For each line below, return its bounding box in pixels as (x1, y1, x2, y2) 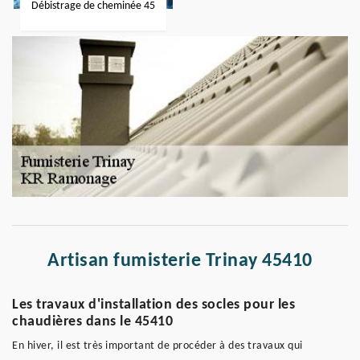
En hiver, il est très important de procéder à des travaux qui (12, 340, 303, 352)
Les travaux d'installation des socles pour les (12, 297, 295, 313)
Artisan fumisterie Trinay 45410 (47, 252, 313, 271)
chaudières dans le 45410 (12, 314, 173, 329)
